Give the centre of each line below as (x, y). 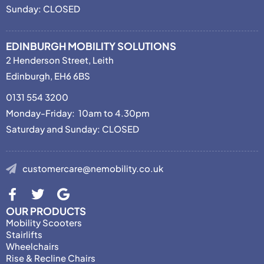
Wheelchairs (32, 246)
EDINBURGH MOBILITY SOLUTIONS (91, 46)
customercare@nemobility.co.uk (93, 169)
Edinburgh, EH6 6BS (48, 76)
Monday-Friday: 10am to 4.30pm (78, 113)
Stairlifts (24, 235)
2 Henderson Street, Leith (60, 60)
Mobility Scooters (44, 223)
